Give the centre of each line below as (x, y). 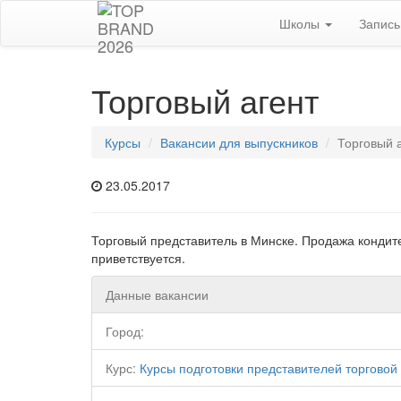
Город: (125, 331)
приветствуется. (138, 258)
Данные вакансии (157, 294)
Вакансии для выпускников (239, 142)
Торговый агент (205, 100)
